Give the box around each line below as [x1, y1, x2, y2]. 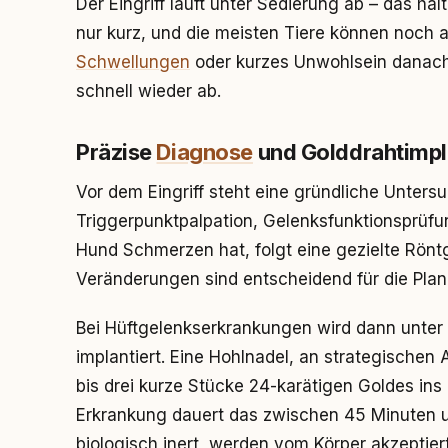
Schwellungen [76, 52, 190, 72]
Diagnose [156, 139, 253, 165]
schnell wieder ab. [76, 81, 221, 101]
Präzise [76, 139, 157, 165]
